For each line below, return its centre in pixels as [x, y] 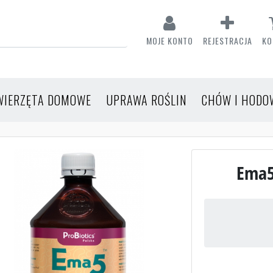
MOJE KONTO [169, 41]
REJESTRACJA [227, 41]
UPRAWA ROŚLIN [147, 100]
